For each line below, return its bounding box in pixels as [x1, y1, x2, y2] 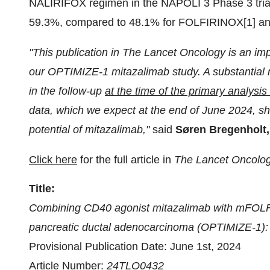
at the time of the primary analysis [105, 85, 267, 97]
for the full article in [77, 154, 174, 166]
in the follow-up [29, 85, 105, 97]
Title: [29, 183, 55, 195]
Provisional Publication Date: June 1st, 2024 [29, 240, 241, 253]
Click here [29, 154, 77, 166]
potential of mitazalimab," [29, 124, 152, 136]
